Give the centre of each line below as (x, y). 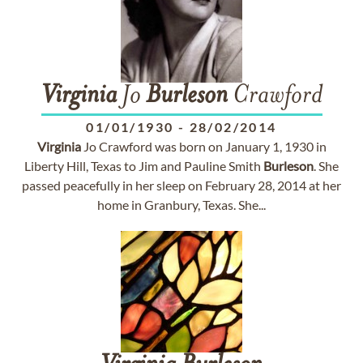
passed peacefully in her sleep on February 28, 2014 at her (181, 185)
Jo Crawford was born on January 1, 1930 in (203, 146)
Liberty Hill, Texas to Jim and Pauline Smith (144, 166)
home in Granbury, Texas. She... (181, 205)
